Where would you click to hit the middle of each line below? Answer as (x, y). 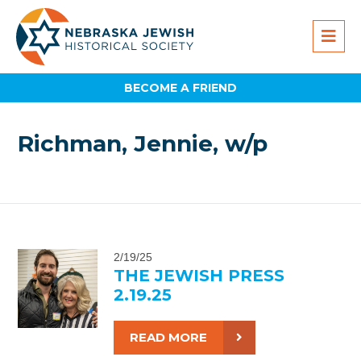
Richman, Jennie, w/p (143, 144)
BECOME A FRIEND (180, 87)
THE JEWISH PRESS (199, 275)
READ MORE (168, 337)
